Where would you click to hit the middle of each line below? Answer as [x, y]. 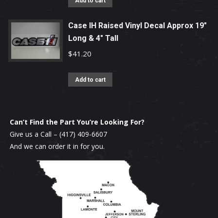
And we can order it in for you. [57, 146]
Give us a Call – [35, 134]
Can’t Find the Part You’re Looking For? [77, 122]
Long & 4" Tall [93, 38]
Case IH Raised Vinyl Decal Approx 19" [137, 25]
